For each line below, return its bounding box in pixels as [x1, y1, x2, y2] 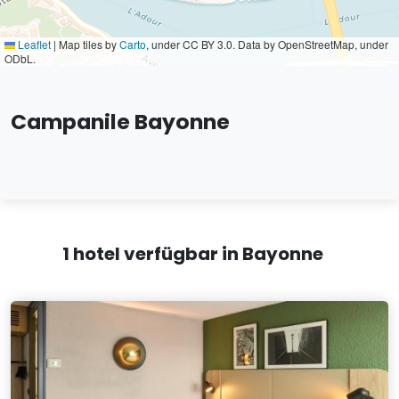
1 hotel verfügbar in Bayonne [61, 241, 323, 266]
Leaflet [15, 37, 51, 52]
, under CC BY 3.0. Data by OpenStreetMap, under [146, 37, 388, 52]
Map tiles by [56, 37, 119, 52]
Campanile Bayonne [11, 107, 230, 136]
